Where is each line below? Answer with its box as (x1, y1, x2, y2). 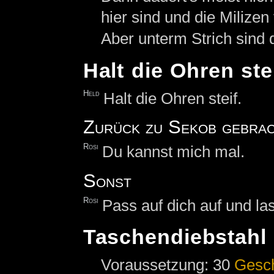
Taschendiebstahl (83, 226, 267, 249)
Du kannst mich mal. (102, 143, 245, 161)
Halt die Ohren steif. (103, 89, 242, 108)
